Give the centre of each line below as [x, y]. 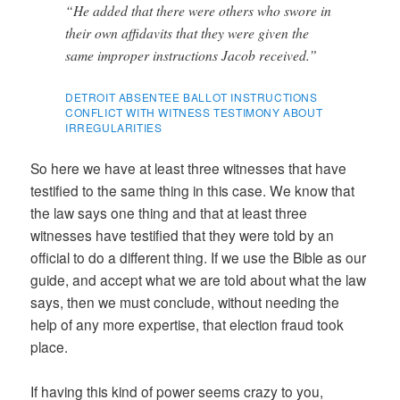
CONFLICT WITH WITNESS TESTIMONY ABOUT [194, 112]
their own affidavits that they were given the [187, 33]
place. [50, 347]
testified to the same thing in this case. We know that [193, 191]
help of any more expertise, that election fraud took [187, 325]
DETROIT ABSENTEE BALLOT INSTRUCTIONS [192, 96]
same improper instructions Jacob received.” [192, 55]
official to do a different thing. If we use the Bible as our [199, 258]
